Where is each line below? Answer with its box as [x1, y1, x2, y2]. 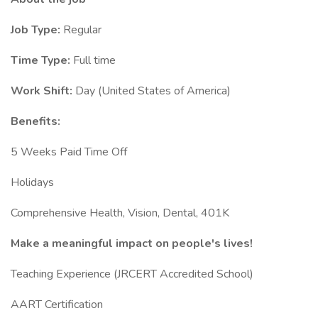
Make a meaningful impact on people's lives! [11, 236, 253, 251]
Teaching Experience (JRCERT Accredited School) [11, 266, 253, 282]
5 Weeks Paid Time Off [11, 144, 127, 160]
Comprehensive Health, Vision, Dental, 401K [11, 205, 229, 221]
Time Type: [11, 53, 73, 68]
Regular [63, 22, 102, 38]
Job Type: [11, 22, 63, 38]
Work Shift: [11, 83, 75, 99]
